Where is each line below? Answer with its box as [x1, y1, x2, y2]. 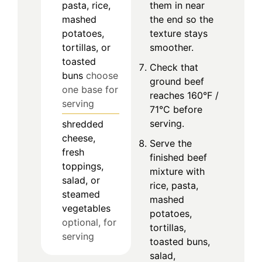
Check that [150, 61, 198, 73]
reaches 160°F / [150, 89, 219, 101]
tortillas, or [62, 41, 111, 53]
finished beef [150, 151, 207, 163]
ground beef [150, 75, 204, 87]
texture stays [150, 27, 208, 39]
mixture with [150, 165, 205, 177]
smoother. [150, 41, 194, 53]
